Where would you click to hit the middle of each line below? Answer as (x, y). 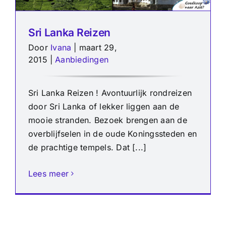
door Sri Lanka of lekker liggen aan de (104, 107)
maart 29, (98, 48)
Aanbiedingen (82, 60)
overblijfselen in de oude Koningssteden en (113, 134)
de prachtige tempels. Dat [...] (88, 148)
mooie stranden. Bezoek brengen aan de (108, 120)
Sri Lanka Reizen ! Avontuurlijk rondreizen (110, 93)
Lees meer (49, 174)
